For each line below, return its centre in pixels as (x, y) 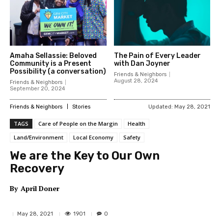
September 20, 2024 (38, 88)
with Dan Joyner (142, 63)
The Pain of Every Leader (157, 55)
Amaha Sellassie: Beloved (53, 55)
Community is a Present (51, 63)
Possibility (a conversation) (58, 71)
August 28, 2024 (136, 81)
